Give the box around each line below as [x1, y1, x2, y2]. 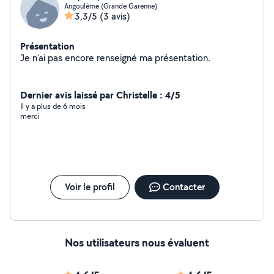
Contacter [162, 180, 205, 193]
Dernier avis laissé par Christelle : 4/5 [20, 88, 180, 102]
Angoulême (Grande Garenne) [64, 1, 157, 10]
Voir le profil [64, 180, 115, 193]
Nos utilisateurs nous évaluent [65, 235, 209, 250]
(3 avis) [100, 10, 130, 23]
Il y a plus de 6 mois [20, 101, 86, 111]
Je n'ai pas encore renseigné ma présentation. [155, 51, 210, 64]
